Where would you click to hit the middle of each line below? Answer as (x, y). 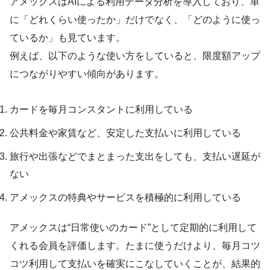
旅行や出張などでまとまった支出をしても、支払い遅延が (135, 157)
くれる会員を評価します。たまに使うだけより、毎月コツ (135, 246)
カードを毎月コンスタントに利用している (101, 110)
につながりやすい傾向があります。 (87, 74)
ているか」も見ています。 (67, 38)
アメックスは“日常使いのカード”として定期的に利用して (133, 228)
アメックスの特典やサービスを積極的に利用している (125, 198)
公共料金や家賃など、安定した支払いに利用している (125, 133)
